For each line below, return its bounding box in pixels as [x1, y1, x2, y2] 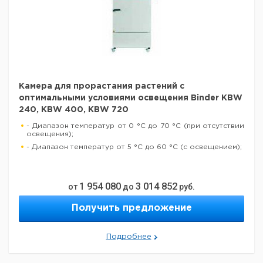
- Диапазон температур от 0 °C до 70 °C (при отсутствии [26, 123, 244, 129]
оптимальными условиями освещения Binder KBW [19, 95, 242, 102]
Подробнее [106, 234, 151, 240]
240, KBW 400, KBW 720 [19, 106, 129, 113]
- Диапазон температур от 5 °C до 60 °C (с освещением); [26, 144, 242, 150]
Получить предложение [71, 204, 192, 213]
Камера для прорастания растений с [19, 83, 184, 90]
